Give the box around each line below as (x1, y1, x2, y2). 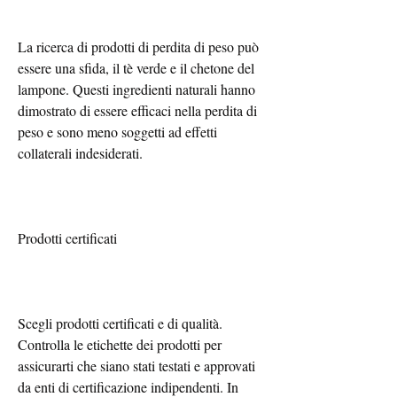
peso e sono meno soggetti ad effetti (18, 121, 217, 141)
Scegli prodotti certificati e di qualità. (18, 313, 222, 332)
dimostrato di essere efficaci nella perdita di (18, 100, 257, 120)
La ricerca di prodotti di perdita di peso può (18, 36, 259, 56)
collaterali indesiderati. (18, 143, 143, 162)
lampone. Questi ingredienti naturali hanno (18, 79, 255, 98)
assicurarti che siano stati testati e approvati (18, 355, 255, 375)
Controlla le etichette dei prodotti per (18, 334, 222, 354)
